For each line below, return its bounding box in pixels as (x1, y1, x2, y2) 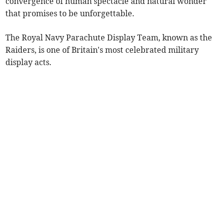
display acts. (5, 57, 52, 68)
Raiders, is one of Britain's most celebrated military (5, 45, 199, 55)
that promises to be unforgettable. (5, 8, 135, 19)
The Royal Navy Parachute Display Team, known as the (5, 33, 213, 43)
